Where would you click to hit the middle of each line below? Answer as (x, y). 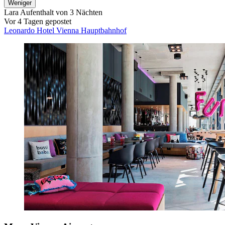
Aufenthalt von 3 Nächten (61, 12)
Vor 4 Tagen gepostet (38, 21)
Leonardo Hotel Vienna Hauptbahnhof (65, 30)
